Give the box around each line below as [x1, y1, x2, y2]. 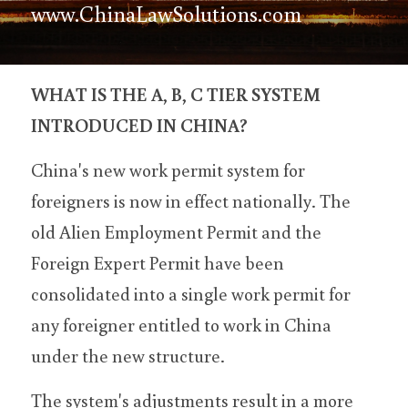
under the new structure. [31, 343, 225, 367]
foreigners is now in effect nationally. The [31, 189, 351, 212]
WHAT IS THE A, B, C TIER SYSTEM [31, 82, 321, 106]
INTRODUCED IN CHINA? [31, 113, 248, 137]
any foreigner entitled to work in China [31, 312, 331, 336]
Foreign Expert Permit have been [31, 250, 284, 274]
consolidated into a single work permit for [31, 281, 351, 305]
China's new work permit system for [31, 158, 305, 181]
